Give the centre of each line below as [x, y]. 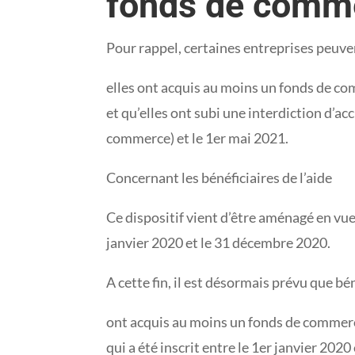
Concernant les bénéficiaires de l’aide [219, 177]
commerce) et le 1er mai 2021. [198, 137]
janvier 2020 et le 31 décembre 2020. [219, 242]
